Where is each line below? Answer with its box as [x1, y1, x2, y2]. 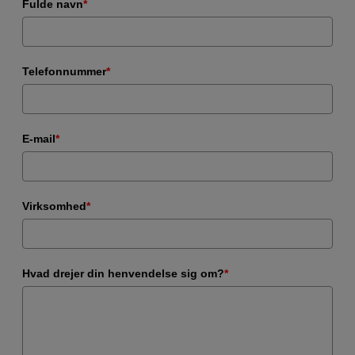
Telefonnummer [22, 64, 106, 78]
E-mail [22, 132, 55, 145]
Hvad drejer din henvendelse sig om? [22, 266, 224, 280]
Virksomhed [22, 199, 86, 212]
